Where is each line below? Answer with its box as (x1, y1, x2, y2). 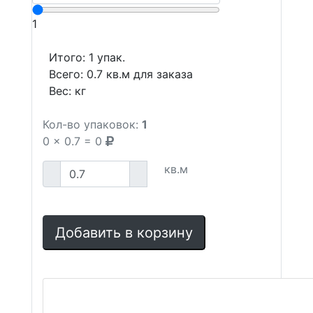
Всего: (49, 67, 87, 81)
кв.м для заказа (103, 67, 193, 81)
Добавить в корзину (55, 224, 193, 241)
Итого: (49, 50, 89, 64)
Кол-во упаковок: (43, 117, 138, 131)
